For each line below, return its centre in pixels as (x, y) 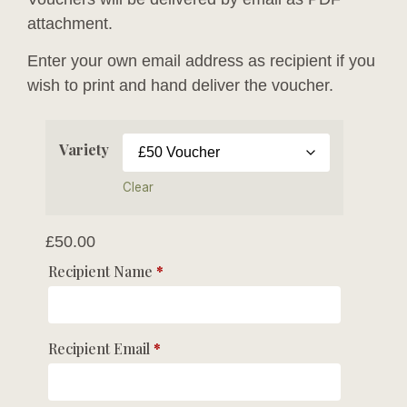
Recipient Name (102, 272)
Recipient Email (101, 349)
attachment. (70, 23)
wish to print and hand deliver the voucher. (180, 85)
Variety (84, 150)
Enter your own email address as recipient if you (201, 60)
